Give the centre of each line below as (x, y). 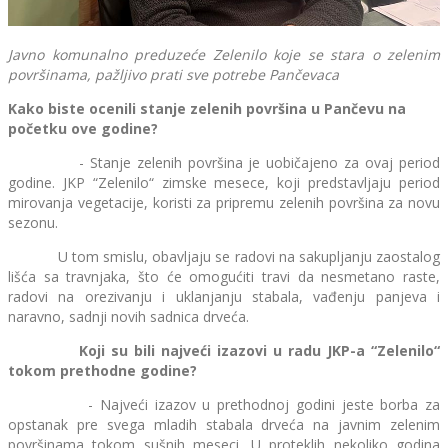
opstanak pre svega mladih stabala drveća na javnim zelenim (224, 425)
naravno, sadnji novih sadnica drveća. (130, 317)
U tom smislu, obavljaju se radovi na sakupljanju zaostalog (224, 257)
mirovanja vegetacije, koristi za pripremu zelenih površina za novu (224, 203)
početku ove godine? (83, 129)
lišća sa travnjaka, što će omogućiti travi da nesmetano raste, (224, 277)
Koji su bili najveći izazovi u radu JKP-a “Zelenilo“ (224, 351)
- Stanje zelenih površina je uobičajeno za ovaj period (224, 163)
